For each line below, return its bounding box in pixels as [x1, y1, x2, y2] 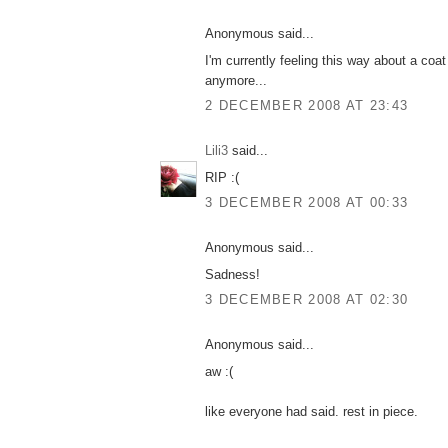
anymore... [205, 72, 267, 88]
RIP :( [205, 169, 239, 185]
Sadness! [205, 266, 260, 282]
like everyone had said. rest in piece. [205, 403, 418, 419]
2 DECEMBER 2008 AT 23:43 [205, 98, 409, 114]
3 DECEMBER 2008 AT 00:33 [205, 195, 409, 211]
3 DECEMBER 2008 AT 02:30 [205, 292, 409, 308]
